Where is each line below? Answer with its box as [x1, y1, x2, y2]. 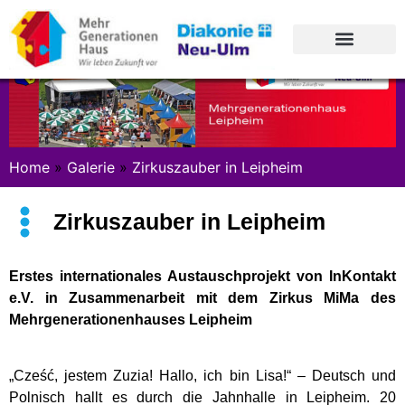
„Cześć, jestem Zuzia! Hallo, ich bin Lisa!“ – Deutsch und [9, 368, 396, 384]
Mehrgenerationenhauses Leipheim [9, 311, 252, 327]
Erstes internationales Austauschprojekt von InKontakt [9, 268, 396, 284]
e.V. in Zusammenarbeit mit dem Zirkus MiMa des [9, 289, 396, 306]
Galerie [67, 157, 115, 176]
